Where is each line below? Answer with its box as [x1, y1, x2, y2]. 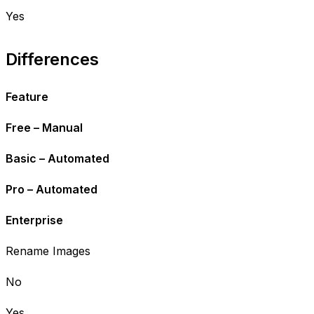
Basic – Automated [6, 151, 109, 165]
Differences [6, 48, 99, 69]
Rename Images [6, 243, 90, 258]
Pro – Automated [6, 182, 97, 196]
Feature [6, 89, 48, 104]
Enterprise [6, 212, 63, 227]
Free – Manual [6, 120, 83, 135]
